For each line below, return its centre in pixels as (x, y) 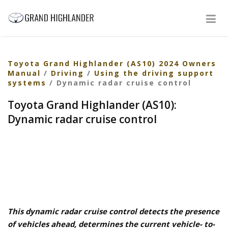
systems (27, 83)
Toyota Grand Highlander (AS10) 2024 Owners (112, 63)
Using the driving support (154, 73)
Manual (24, 73)
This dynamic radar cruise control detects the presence (113, 211)
